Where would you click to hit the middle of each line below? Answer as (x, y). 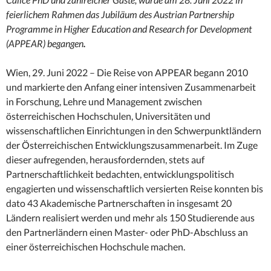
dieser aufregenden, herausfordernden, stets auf (105, 160)
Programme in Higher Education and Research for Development (129, 29)
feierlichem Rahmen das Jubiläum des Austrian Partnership (120, 15)
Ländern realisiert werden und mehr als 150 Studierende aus (130, 218)
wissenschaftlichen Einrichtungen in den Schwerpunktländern (134, 131)
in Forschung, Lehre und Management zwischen (104, 102)
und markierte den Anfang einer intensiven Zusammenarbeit (131, 87)
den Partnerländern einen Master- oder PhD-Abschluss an (127, 232)
